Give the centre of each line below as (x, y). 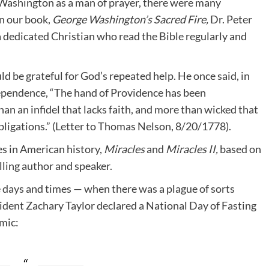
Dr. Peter (231, 20)
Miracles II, (193, 149)
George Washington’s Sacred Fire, (131, 20)
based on (240, 149)
